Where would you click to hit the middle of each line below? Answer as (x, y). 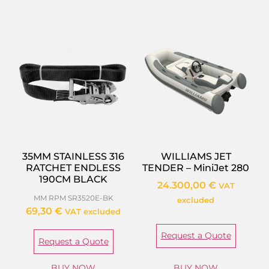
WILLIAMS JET (196, 157)
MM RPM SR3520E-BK (73, 198)
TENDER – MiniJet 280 (196, 168)
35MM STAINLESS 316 (73, 157)
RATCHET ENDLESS (73, 168)
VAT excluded (93, 212)
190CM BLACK (73, 180)
